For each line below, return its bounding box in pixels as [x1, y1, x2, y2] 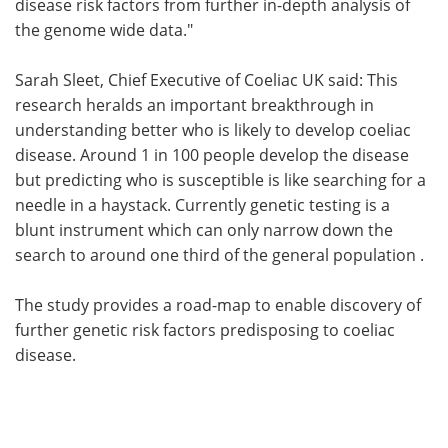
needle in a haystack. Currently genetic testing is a [15, 193, 390, 216]
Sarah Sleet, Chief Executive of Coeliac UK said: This [15, 68, 398, 91]
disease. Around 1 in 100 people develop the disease [15, 143, 409, 166]
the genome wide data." [15, 18, 193, 41]
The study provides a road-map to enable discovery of [15, 293, 421, 316]
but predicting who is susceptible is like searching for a [15, 168, 426, 191]
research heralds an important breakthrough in [15, 93, 374, 116]
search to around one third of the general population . [15, 243, 424, 266]
